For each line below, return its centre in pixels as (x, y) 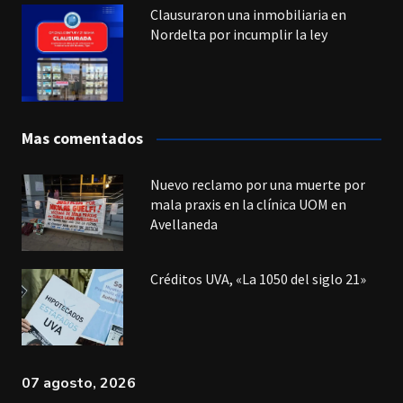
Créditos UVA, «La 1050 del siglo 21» (259, 279)
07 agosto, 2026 (78, 384)
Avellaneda (184, 224)
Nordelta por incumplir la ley (239, 34)
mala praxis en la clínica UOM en (249, 205)
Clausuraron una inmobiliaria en (249, 14)
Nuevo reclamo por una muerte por (258, 185)
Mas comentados (82, 139)
